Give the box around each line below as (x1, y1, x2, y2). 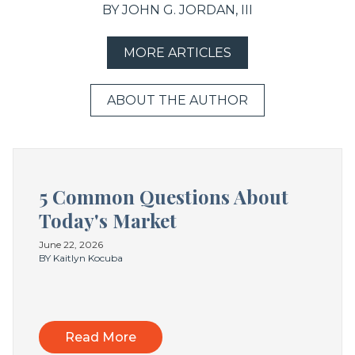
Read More (65, 329, 136, 345)
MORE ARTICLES (124, 45, 231, 61)
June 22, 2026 (39, 238, 103, 250)
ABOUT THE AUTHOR (107, 93, 248, 109)
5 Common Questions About (39, 184, 288, 210)
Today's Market (39, 208, 177, 234)
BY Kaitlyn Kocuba (39, 251, 123, 264)
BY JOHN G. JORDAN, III (102, 2, 253, 18)
